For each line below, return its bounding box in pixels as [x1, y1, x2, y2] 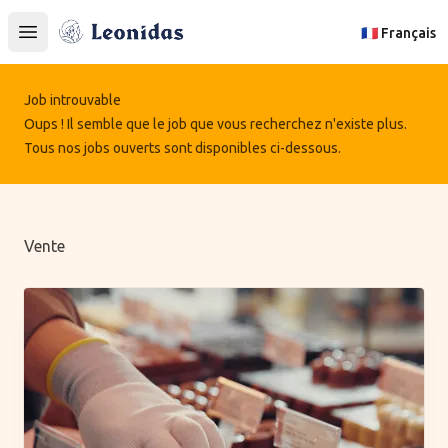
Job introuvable [24, 92, 121, 108]
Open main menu [26, 31, 159, 54]
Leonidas [55, 16, 123, 38]
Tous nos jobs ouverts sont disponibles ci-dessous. [24, 140, 341, 156]
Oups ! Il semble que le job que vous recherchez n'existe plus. [24, 116, 407, 132]
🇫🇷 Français [361, 24, 436, 41]
